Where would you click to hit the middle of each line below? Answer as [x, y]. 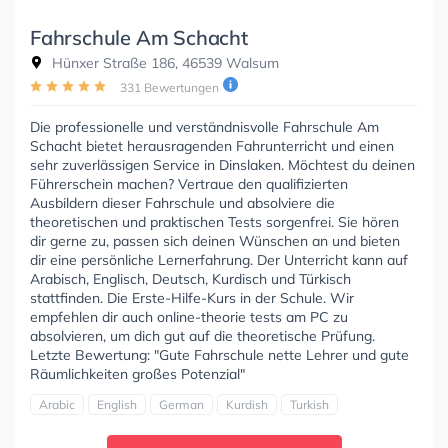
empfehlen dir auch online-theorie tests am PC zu [189, 316]
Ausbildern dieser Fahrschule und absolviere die [182, 202]
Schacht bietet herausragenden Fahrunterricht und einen [212, 145]
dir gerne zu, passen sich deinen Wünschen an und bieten [215, 240]
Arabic [57, 404]
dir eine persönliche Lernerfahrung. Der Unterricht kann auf [219, 259]
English [117, 404]
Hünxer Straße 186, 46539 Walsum [163, 62]
